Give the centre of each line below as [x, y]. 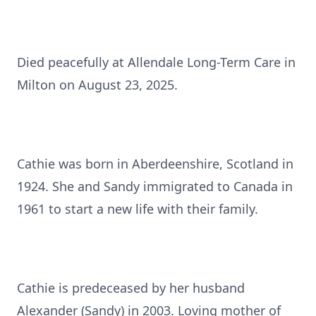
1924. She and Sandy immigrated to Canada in [155, 186]
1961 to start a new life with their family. [138, 209]
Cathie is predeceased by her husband [131, 288]
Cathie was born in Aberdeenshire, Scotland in [155, 164]
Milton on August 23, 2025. [97, 85]
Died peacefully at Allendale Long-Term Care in [156, 62]
